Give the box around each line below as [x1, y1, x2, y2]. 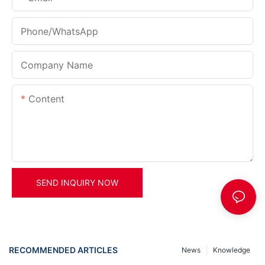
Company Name [21, 59, 93, 71]
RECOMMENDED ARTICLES [9, 245, 118, 256]
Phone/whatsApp [21, 25, 98, 37]
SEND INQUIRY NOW [36, 177, 118, 188]
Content [28, 92, 64, 105]
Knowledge [213, 245, 250, 254]
